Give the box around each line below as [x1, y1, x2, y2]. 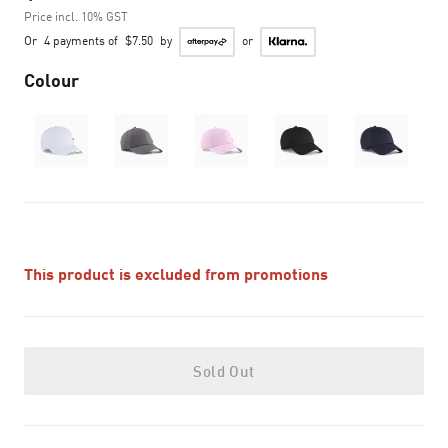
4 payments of [41, 32, 121, 48]
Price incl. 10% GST [24, 9, 128, 24]
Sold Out [193, 362, 255, 380]
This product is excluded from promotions [24, 264, 328, 283]
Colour [24, 69, 79, 91]
